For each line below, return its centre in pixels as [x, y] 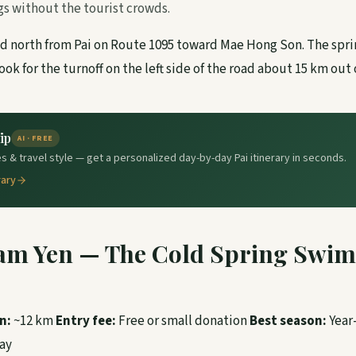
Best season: [288, 321]
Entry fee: [86, 321]
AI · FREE [35, 138]
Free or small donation [183, 321]
